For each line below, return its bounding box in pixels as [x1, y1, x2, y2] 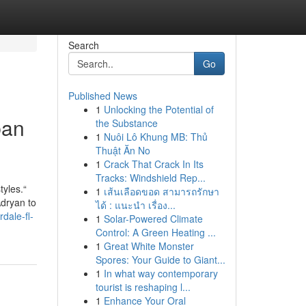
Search [68, 38, 99, 52]
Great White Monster [103, 239, 194, 253]
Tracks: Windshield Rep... [95, 171, 206, 184]
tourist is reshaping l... [95, 280, 191, 294]
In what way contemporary [103, 266, 218, 280]
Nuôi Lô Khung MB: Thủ [103, 130, 208, 143]
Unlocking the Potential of [103, 102, 214, 116]
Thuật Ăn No [95, 143, 150, 157]
